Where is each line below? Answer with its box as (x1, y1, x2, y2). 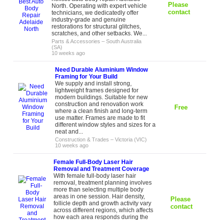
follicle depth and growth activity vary (54, 200, 152, 207)
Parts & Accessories (52, 38, 101, 44)
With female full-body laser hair (54, 172, 137, 179)
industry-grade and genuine (52, 16, 126, 23)
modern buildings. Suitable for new (55, 94, 148, 101)
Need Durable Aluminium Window (55, 66, 148, 73)
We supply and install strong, (55, 80, 132, 87)
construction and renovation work (55, 101, 144, 108)
